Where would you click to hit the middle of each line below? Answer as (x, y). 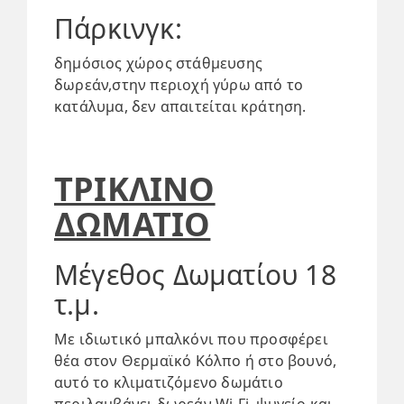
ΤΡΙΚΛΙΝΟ (135, 189)
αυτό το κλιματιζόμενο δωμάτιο (169, 382)
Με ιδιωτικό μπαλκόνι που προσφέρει (191, 339)
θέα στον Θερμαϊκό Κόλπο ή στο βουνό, (196, 361)
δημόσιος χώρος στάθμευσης (158, 63)
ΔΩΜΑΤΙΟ (133, 224)
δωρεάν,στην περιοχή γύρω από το (179, 85)
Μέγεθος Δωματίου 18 (195, 275)
